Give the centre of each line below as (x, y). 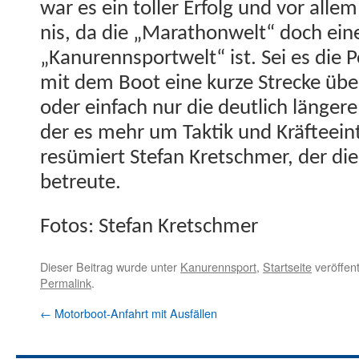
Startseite (287, 267)
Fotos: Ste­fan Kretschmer (149, 228)
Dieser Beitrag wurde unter (110, 267)
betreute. (81, 184)
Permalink (66, 283)
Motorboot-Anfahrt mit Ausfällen (134, 313)
